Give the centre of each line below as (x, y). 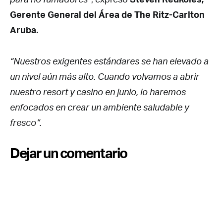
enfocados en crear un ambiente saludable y (99, 107)
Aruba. (24, 29)
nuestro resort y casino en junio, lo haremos (98, 91)
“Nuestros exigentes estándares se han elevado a (109, 61)
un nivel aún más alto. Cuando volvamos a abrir (105, 76)
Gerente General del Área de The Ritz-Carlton (107, 14)
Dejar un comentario (69, 153)
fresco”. (26, 122)
